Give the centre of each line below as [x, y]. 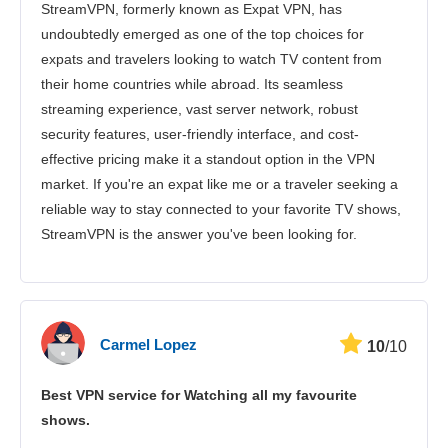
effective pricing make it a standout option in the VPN [208, 158]
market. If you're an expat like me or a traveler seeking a [219, 183]
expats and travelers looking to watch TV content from [211, 58]
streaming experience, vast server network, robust [199, 108]
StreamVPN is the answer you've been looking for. [199, 233]
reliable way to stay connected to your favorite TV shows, [221, 208]
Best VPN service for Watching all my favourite [199, 394]
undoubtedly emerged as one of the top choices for [202, 33]
